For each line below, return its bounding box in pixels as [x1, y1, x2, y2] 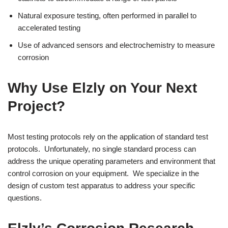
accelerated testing [18, 23, 80, 33]
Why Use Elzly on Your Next [8, 80, 197, 96]
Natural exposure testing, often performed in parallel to [18, 11, 196, 20]
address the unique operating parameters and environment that [8, 157, 215, 166]
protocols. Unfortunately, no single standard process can [8, 145, 196, 154]
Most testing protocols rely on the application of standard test [8, 132, 208, 141]
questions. [8, 193, 42, 203]
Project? [8, 98, 65, 115]
